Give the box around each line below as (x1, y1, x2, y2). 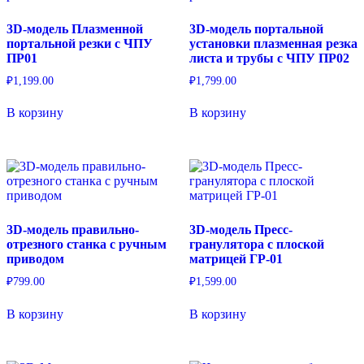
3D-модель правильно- (6, 223, 139, 237)
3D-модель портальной (188, 21, 323, 36)
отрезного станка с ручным (6, 237, 167, 252)
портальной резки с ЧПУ (6, 36, 153, 50)
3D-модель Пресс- (188, 223, 292, 237)
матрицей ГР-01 (188, 252, 283, 266)
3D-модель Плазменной (6, 21, 143, 36)
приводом (6, 252, 64, 266)
